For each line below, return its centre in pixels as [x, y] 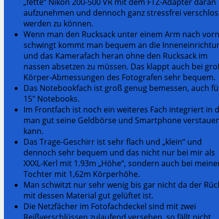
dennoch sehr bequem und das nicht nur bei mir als [119, 152]
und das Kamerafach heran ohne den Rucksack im [116, 55]
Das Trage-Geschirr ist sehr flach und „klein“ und [113, 142]
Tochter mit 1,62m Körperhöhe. [83, 174]
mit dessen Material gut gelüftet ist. [88, 195]
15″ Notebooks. [52, 99]
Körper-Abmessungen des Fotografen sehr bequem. [120, 77]
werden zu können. [58, 23]
